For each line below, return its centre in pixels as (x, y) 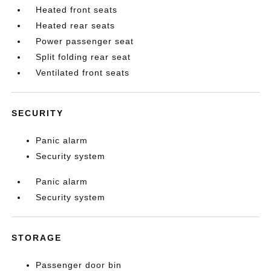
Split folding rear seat (83, 57)
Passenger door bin (79, 265)
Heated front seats (77, 10)
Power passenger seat (85, 41)
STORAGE (37, 238)
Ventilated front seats (83, 73)
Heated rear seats (76, 25)
